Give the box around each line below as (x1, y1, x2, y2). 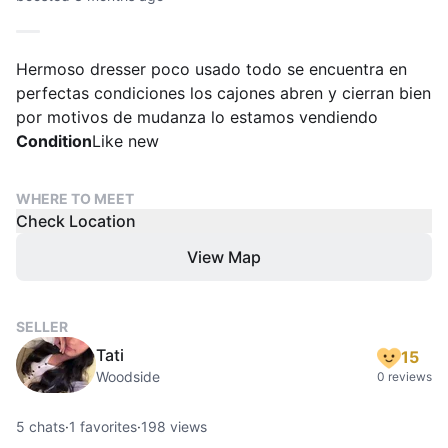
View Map (187, 247, 261, 267)
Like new (92, 131, 159, 151)
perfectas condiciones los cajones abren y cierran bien (16, 83, 431, 103)
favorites (76, 418, 137, 435)
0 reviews (377, 369, 432, 384)
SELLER (16, 318, 68, 335)
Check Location (16, 211, 136, 231)
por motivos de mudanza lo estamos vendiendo (16, 107, 378, 127)
